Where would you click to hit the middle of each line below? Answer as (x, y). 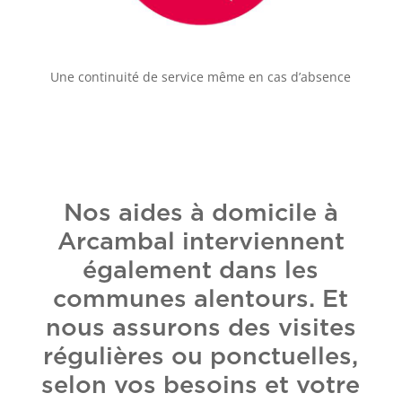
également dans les (201, 271)
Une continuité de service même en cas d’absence (201, 77)
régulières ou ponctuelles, (201, 357)
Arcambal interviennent (201, 242)
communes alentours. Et (201, 300)
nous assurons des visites (201, 328)
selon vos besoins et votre (201, 386)
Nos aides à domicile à (201, 214)
